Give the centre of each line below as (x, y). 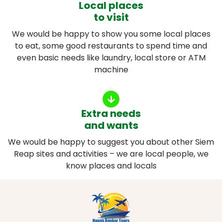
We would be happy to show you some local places (111, 34)
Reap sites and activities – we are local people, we (111, 154)
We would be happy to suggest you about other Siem (111, 142)
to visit (111, 18)
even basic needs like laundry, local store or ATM (111, 58)
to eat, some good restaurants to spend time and (111, 46)
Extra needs (111, 114)
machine (111, 70)
